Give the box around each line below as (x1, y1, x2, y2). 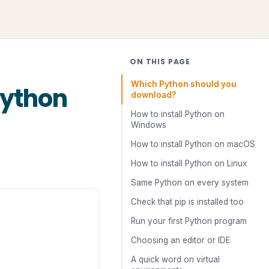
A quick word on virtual (131, 255, 220, 264)
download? (131, 90, 176, 100)
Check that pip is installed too (131, 197, 244, 207)
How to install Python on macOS (131, 139, 255, 149)
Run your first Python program (131, 216, 247, 226)
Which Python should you (131, 79, 237, 89)
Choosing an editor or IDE (131, 235, 231, 245)
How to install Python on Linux (131, 159, 247, 168)
